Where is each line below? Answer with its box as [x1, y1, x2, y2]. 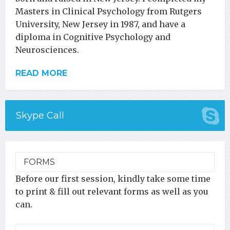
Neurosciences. [15, 45, 79, 55]
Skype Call [16, 110, 64, 122]
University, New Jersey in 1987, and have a [15, 19, 185, 30]
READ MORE [15, 68, 67, 79]
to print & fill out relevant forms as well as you [15, 186, 208, 197]
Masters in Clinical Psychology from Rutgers [15, 6, 202, 17]
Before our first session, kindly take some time [15, 174, 210, 184]
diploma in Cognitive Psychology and [15, 32, 170, 43]
